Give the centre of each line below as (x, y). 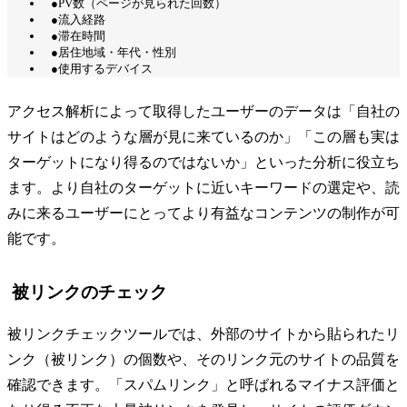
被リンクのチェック (89, 292)
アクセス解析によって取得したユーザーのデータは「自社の (203, 111)
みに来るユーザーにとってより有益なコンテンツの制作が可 (203, 213)
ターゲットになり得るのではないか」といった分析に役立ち (203, 162)
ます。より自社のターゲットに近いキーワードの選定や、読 (203, 187)
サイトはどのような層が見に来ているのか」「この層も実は (203, 136)
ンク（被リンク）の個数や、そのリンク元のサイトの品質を (203, 359)
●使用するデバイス (102, 68)
